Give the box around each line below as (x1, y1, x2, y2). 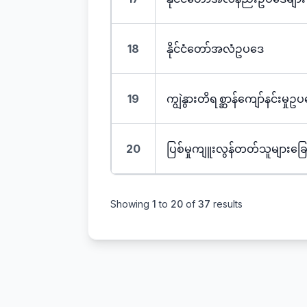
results (210, 198, 243, 210)
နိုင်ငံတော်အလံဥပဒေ (167, 42, 264, 56)
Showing (110, 198, 152, 210)
